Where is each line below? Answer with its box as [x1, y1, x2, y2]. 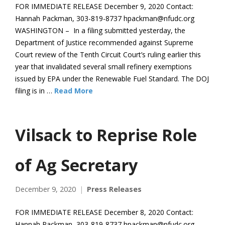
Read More [54, 85, 93, 95]
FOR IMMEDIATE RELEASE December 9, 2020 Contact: [15, 1, 193, 11]
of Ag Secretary [15, 153, 138, 176]
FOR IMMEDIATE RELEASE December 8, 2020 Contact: [15, 207, 193, 217]
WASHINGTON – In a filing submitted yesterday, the [15, 25, 185, 35]
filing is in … [15, 85, 54, 95]
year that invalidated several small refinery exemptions [15, 61, 192, 71]
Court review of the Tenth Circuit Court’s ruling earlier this [15, 49, 201, 59]
